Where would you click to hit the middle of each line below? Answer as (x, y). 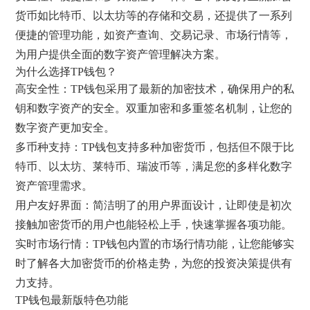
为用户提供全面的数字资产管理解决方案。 (121, 54)
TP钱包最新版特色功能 (72, 300)
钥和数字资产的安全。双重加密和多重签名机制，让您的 (154, 108)
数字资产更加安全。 (65, 127)
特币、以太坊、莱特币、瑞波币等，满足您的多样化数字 (154, 166)
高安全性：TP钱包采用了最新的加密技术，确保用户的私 (155, 89)
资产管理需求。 (54, 185)
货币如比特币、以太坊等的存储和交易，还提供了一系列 (154, 15)
